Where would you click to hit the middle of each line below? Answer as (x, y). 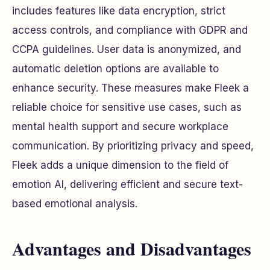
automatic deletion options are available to (115, 68)
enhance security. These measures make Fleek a (130, 88)
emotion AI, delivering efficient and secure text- (127, 184)
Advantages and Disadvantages (132, 248)
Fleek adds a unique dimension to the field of (120, 165)
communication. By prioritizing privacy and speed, (133, 146)
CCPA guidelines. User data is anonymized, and (127, 49)
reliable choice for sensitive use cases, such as (127, 107)
